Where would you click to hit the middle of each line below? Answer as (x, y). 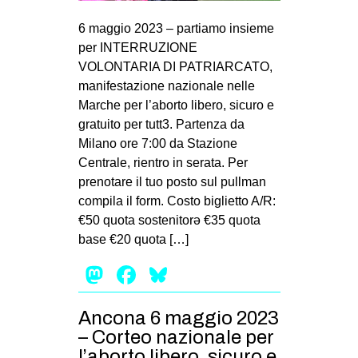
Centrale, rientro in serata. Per (163, 163)
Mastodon (163, 275)
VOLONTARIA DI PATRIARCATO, (175, 67)
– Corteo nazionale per (176, 338)
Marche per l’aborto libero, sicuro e (176, 105)
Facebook (195, 275)
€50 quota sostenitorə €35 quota (169, 221)
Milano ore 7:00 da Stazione (157, 144)
